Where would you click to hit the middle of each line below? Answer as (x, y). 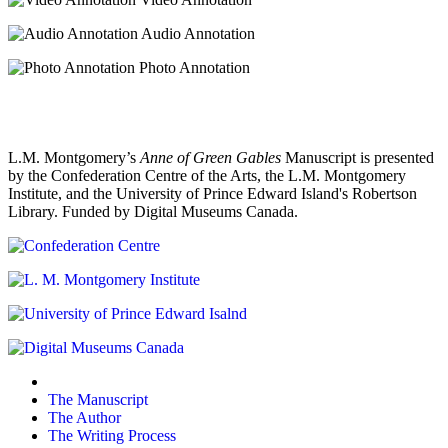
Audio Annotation (196, 34)
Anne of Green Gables (210, 158)
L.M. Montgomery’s (74, 158)
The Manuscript (98, 400)
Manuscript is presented (357, 158)
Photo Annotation (192, 68)
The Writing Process (112, 436)
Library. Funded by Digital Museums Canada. (153, 212)
